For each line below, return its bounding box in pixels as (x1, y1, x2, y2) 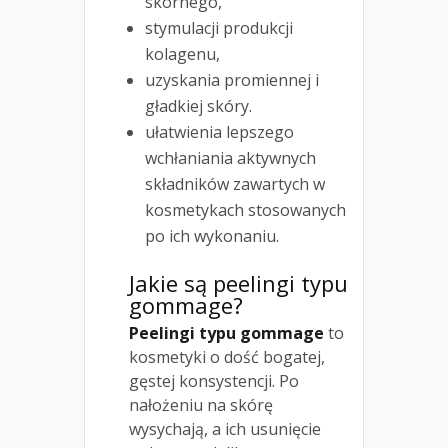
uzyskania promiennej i (145, 69, 319, 92)
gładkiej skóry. (145, 95, 252, 118)
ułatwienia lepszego (145, 121, 294, 144)
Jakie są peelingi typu (129, 268, 348, 299)
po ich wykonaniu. (145, 225, 279, 248)
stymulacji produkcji (145, 17, 293, 40)
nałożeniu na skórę (129, 394, 273, 417)
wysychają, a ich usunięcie (129, 418, 321, 441)
